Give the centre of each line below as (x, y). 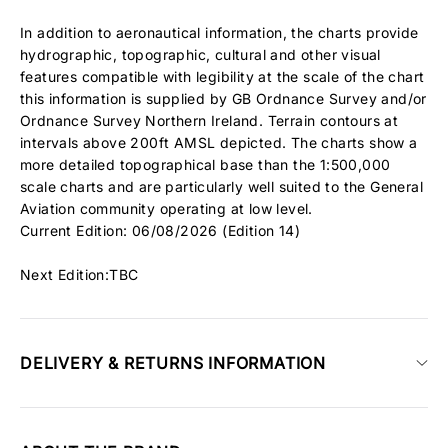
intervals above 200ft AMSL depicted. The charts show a (219, 142)
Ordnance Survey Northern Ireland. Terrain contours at (209, 120)
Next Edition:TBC (79, 274)
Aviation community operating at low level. (166, 208)
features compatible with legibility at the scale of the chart (222, 76)
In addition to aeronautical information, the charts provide (219, 32)
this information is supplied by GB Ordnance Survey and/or (223, 98)
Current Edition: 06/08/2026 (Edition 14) (160, 230)
